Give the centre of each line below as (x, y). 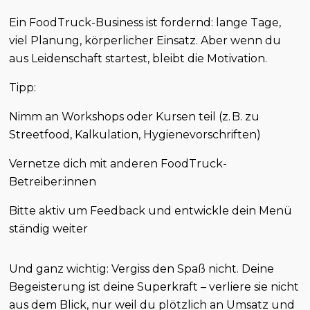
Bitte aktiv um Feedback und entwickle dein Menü (151, 211)
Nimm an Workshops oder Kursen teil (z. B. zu (135, 117)
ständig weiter (49, 229)
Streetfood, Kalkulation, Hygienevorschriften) (135, 135)
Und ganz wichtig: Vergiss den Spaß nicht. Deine (142, 269)
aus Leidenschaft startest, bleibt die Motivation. (138, 59)
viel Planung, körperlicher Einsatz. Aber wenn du (145, 41)
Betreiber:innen (53, 182)
